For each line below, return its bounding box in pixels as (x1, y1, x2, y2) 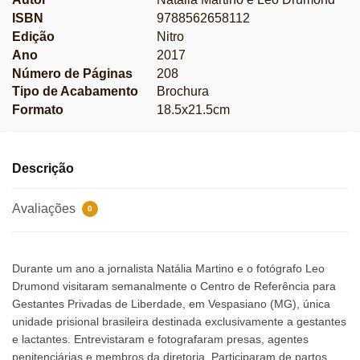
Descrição (12, 161, 74, 175)
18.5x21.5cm (157, 103, 230, 117)
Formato (12, 103, 63, 117)
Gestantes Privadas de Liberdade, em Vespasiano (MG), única (12, 297, 330, 310)
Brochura (157, 84, 209, 99)
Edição (12, 30, 55, 44)
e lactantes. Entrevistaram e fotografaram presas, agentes (12, 332, 309, 346)
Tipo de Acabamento (12, 84, 138, 99)
